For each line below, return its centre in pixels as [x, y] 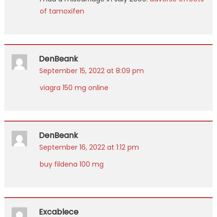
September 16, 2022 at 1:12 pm [89, 147]
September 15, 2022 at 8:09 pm [91, 70]
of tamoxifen [62, 11]
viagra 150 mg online [74, 87]
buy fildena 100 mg [71, 164]
